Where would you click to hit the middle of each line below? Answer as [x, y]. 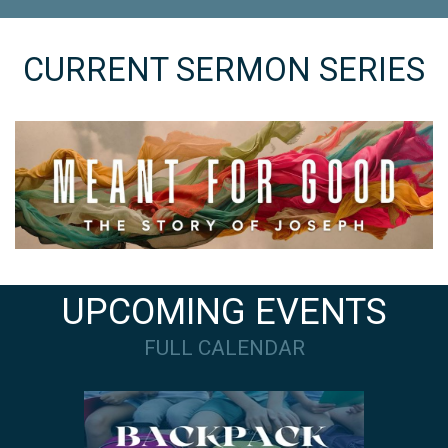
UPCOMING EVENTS [224, 312]
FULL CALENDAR [224, 348]
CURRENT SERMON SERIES [224, 70]
